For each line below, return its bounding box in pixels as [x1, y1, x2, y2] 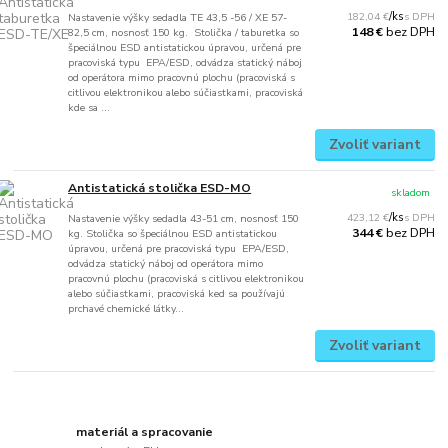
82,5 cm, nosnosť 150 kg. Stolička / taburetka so [68, 25, 300, 41]
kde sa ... [68, 100, 111, 116]
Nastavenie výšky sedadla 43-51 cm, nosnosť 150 [68, 210, 300, 226]
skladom [391, 184, 431, 200]
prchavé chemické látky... [68, 300, 185, 316]
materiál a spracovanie [76, 424, 214, 440]
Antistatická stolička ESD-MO [68, 179, 252, 196]
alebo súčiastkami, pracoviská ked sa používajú [68, 285, 286, 301]
